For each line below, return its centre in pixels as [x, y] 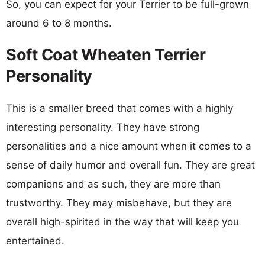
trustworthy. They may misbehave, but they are [119, 203]
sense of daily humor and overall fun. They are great [130, 165]
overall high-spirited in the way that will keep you [122, 222]
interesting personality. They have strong [103, 127]
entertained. [35, 240]
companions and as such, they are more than [113, 184]
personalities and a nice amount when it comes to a [129, 146]
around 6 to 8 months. [59, 23]
